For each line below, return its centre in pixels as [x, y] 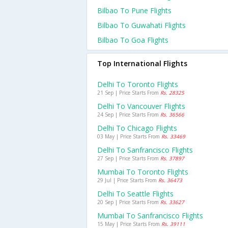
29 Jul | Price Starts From [128, 180]
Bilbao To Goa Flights [133, 40]
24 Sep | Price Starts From [129, 115]
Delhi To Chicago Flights [137, 128]
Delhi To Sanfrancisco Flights [145, 150]
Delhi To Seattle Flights [135, 194]
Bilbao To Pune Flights [134, 10]
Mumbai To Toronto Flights [143, 172]
